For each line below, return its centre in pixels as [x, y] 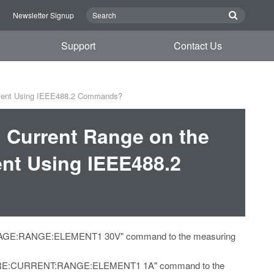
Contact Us [198, 46]
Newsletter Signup [43, 15]
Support [79, 46]
